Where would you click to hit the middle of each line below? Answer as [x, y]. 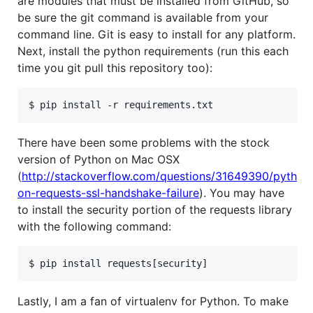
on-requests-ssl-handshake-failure [108, 193]
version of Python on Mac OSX [99, 160]
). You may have [242, 193]
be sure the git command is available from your [143, 18]
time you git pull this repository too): [115, 68]
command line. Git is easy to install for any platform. [156, 35]
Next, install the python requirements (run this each [153, 51]
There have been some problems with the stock [144, 143]
